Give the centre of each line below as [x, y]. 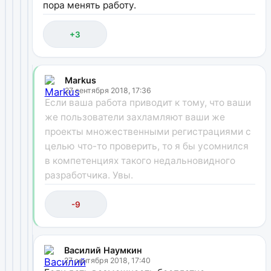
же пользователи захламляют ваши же [135, 117]
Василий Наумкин [103, 250]
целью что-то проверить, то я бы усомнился [146, 146]
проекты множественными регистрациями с [148, 131]
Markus [80, 80]
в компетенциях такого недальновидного [140, 160]
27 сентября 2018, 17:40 [107, 260]
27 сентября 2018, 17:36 [108, 90]
